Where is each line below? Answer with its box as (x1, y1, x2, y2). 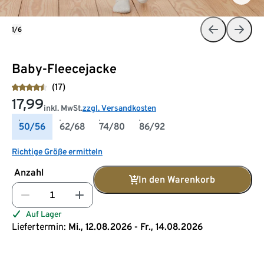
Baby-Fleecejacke (12, 61, 117, 77)
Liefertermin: (12, 221, 66, 233)
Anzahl (14, 167, 44, 179)
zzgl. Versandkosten (82, 103, 156, 113)
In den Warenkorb (138, 174, 215, 186)
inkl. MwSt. (44, 103, 82, 113)
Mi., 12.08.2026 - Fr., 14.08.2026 (68, 221, 203, 233)
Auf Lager (26, 209, 62, 219)
